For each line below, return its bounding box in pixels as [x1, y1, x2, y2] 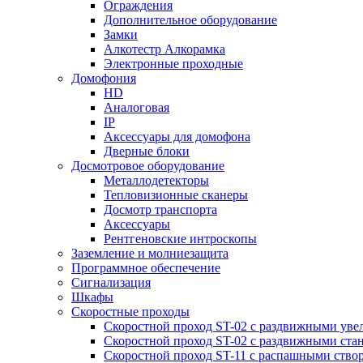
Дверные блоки [104, 144, 190, 159]
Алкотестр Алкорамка [104, 42, 225, 57]
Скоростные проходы [71, 305, 190, 319]
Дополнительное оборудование [104, 13, 277, 28]
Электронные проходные [104, 57, 243, 71]
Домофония [71, 71, 136, 86]
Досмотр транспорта [104, 203, 217, 217]
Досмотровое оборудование [71, 159, 224, 173]
